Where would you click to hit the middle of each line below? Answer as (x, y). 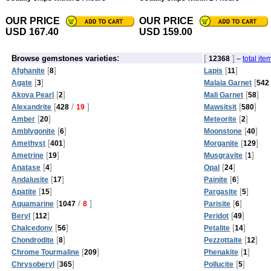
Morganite (221, 143)
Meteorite (220, 119)
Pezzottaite (223, 240)
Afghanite (28, 70)
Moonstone (223, 131)
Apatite (24, 191)
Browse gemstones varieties (64, 58)
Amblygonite (34, 131)
